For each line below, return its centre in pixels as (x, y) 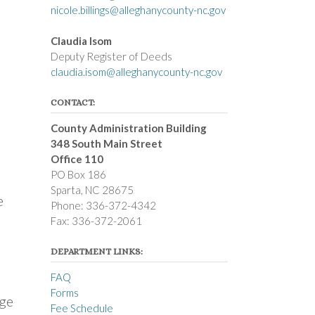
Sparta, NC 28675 (92, 190)
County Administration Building (128, 128)
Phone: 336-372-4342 (103, 205)
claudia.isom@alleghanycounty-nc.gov (136, 72)
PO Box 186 (78, 174)
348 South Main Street (106, 143)
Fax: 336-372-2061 (96, 221)
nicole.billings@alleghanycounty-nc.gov (138, 9)
